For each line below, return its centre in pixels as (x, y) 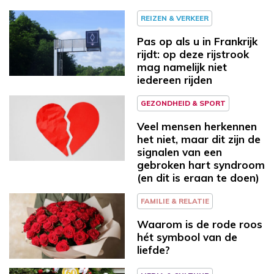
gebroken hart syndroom (201, 165)
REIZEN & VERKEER (175, 18)
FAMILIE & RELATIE (175, 201)
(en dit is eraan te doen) (198, 177)
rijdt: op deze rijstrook (193, 54)
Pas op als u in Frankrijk (197, 41)
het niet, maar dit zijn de (199, 139)
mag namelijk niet (182, 67)
